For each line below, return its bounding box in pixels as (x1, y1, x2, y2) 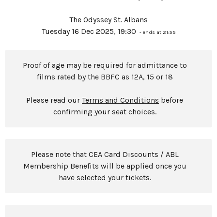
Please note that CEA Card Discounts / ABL (31, 150, 179, 159)
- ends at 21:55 (138, 29, 176, 35)
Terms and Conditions (82, 95, 159, 105)
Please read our (26, 95, 82, 105)
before (159, 95, 183, 105)
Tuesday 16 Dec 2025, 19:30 (41, 27, 138, 36)
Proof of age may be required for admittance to (22, 61, 187, 70)
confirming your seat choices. (53, 107, 156, 116)
